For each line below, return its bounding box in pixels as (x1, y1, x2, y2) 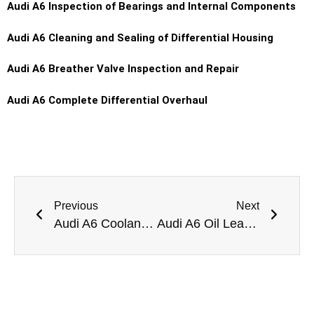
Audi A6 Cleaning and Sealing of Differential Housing (7, 31, 273, 44)
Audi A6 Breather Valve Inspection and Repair (7, 62, 239, 76)
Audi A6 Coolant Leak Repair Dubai (141, 216, 153, 231)
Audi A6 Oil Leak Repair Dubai (243, 216, 257, 231)
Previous (54, 199, 98, 212)
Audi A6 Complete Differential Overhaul (7, 93, 207, 107)
